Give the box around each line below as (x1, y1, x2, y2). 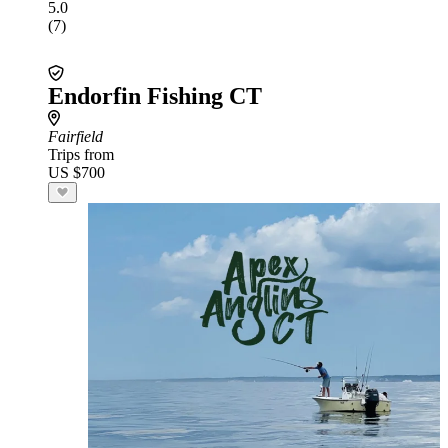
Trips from (48, 146, 114, 163)
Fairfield (48, 128, 103, 145)
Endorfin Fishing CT (48, 83, 262, 109)
